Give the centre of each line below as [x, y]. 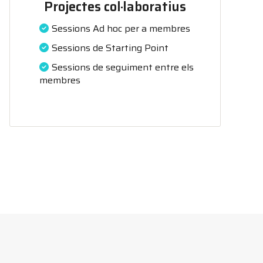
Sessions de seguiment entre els [123, 67]
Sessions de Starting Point [110, 48]
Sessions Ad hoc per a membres [121, 28]
